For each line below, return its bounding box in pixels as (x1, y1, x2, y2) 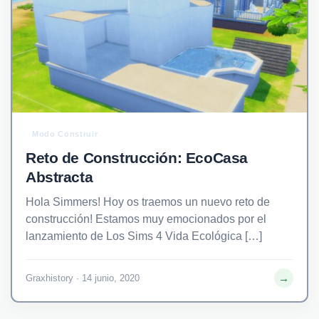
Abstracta (26, 169, 93, 186)
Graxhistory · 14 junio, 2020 (26, 272, 140, 283)
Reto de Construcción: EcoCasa (26, 150, 248, 167)
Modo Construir (32, 130, 98, 139)
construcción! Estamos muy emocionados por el (26, 213, 266, 226)
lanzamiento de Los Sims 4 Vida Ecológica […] (26, 230, 262, 243)
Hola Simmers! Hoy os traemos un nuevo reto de (26, 196, 270, 209)
